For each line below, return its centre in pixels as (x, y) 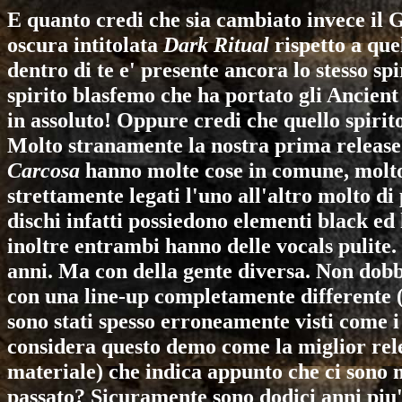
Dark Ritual (216, 44)
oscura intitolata (85, 44)
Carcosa (44, 170)
